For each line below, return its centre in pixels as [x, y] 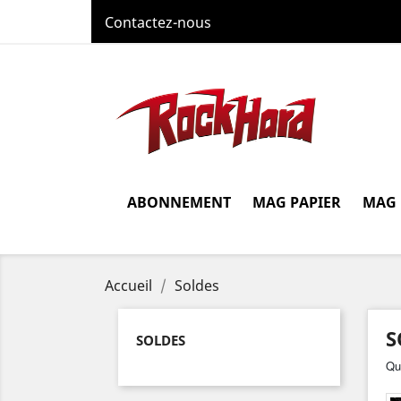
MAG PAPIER [297, 202]
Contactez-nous [158, 22]
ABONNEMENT [179, 202]
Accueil [128, 285]
